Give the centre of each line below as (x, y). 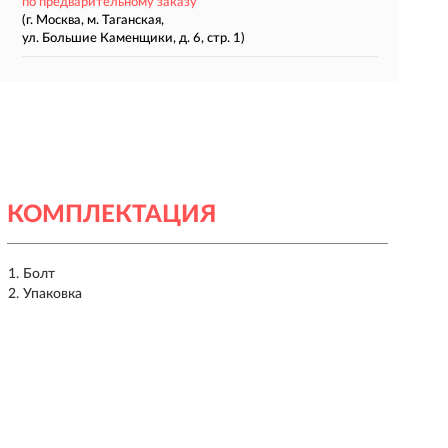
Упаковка (52, 294)
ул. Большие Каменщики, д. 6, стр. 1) (133, 38)
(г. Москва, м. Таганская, (92, 20)
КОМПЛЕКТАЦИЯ (111, 215)
